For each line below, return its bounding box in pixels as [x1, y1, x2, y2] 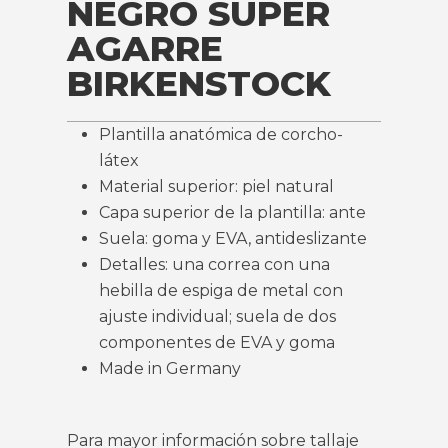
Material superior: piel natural [99, 177, 335, 197]
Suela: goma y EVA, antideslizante [99, 229, 368, 249]
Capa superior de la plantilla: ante [99, 203, 367, 223]
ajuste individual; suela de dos [99, 307, 337, 327]
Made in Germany [99, 359, 242, 379]
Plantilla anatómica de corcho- [99, 125, 344, 145]
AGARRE [67, 27, 224, 71]
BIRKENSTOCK [67, 62, 332, 106]
